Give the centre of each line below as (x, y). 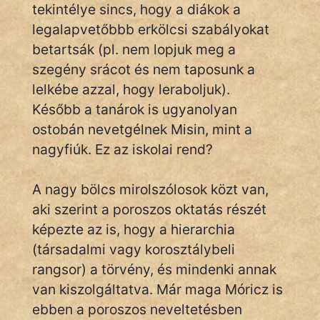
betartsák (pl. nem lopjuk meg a (134, 49)
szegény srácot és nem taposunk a (144, 69)
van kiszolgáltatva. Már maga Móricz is (157, 289)
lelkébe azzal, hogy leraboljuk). (131, 89)
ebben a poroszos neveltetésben (137, 309)
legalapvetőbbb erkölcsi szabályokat (151, 29)
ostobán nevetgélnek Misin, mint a (142, 129)
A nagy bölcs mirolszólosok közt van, (150, 189)
